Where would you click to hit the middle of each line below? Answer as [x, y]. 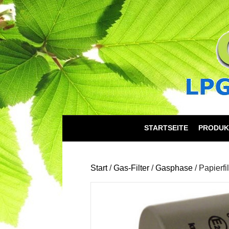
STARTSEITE [166, 128]
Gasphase [174, 168]
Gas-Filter [131, 168]
